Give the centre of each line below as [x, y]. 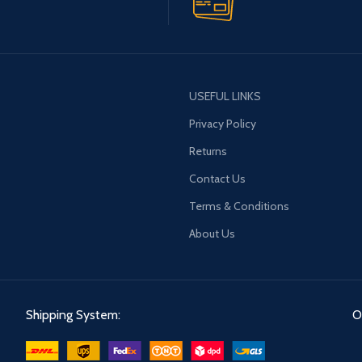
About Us [212, 233]
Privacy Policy [223, 123]
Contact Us [217, 178]
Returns [208, 151]
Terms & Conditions [239, 206]
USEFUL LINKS [225, 96]
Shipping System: [73, 314]
